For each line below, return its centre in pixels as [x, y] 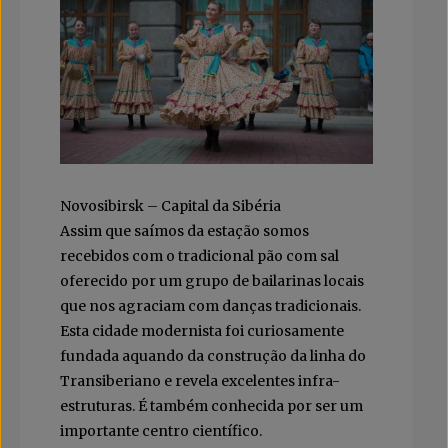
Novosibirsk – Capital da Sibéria [170, 205]
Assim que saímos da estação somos [184, 230]
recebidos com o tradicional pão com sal [199, 255]
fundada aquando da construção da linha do [213, 355]
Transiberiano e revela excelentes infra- [200, 380]
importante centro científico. [161, 430]
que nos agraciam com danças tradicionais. [210, 305]
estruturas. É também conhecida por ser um [211, 405]
